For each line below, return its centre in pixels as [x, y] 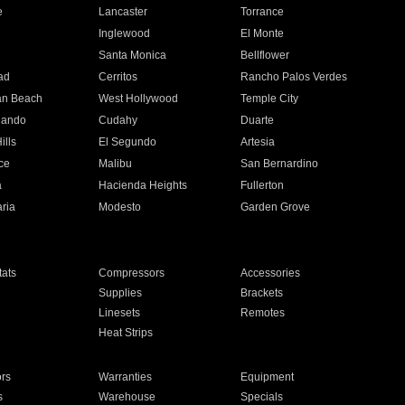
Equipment [268, 377]
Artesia [258, 142]
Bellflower [265, 55]
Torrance [263, 12]
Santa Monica [132, 55]
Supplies [120, 293]
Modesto [119, 207]
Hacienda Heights [142, 185]
